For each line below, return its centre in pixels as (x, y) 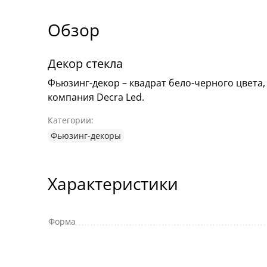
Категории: (71, 120)
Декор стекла (85, 63)
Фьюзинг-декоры (86, 135)
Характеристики (113, 183)
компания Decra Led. (96, 97)
